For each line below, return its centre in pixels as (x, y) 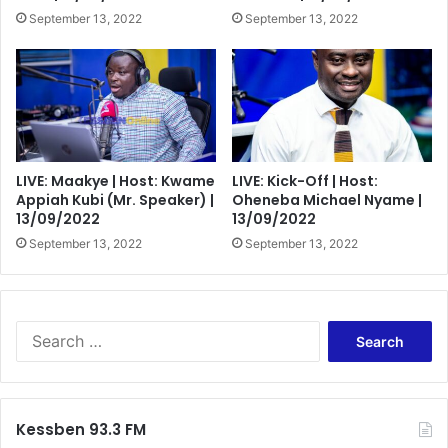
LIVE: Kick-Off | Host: (305, 181)
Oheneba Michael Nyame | (327, 200)
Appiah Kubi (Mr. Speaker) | (115, 200)
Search (340, 330)
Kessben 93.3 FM (81, 430)
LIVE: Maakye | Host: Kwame (115, 181)
